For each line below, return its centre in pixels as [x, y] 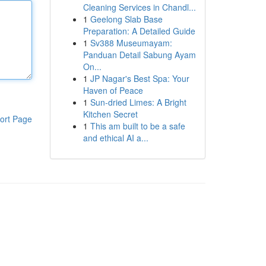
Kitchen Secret [110, 114]
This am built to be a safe [137, 126]
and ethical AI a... [115, 138]
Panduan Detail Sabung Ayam [139, 55]
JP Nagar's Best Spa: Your [140, 78]
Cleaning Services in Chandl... [139, 7]
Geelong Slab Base [126, 19]
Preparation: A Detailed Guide [139, 31]
